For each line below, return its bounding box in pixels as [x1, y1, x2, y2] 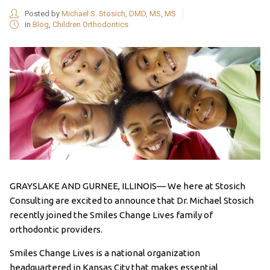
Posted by [22, 8, 61, 18]
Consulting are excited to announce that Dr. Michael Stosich [9, 195, 254, 206]
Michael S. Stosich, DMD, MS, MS [61, 8, 176, 18]
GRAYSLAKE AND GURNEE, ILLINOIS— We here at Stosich [9, 181, 245, 192]
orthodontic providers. [9, 224, 102, 235]
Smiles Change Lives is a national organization [9, 248, 200, 259]
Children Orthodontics [52, 19, 128, 29]
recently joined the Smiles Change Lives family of [9, 210, 213, 221]
